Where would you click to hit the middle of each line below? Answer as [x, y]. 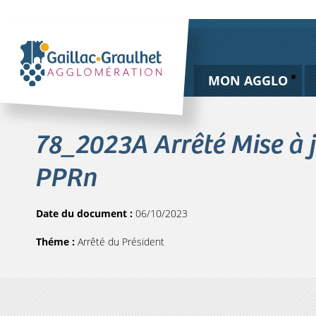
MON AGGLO [248, 80]
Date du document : [86, 213]
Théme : [57, 242]
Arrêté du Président [121, 242]
